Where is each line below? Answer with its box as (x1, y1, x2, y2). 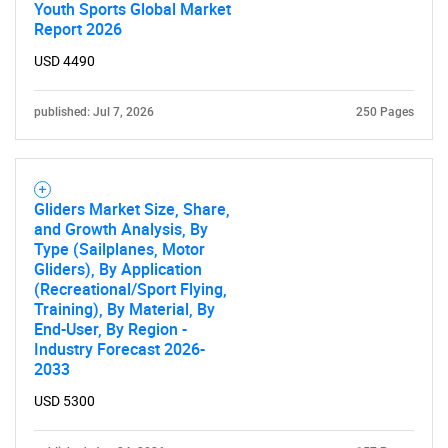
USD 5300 (34, 393, 95, 409)
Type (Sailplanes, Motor (34, 238, 205, 260)
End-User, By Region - (34, 318, 187, 340)
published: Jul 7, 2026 (34, 105, 154, 119)
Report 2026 (34, 18, 122, 40)
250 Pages (356, 105, 414, 119)
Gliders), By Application (34, 258, 202, 280)
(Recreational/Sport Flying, (34, 278, 227, 300)
